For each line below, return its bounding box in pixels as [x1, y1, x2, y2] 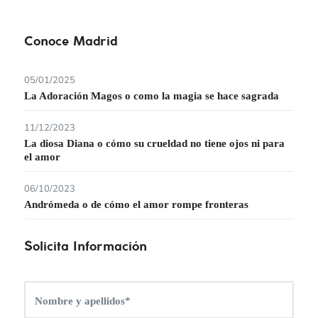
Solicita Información [23, 241, 147, 254]
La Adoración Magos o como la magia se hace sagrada [23, 90, 279, 102]
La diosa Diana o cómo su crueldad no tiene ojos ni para [23, 138, 285, 150]
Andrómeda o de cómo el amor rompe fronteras [23, 199, 248, 211]
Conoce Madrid [23, 36, 117, 49]
